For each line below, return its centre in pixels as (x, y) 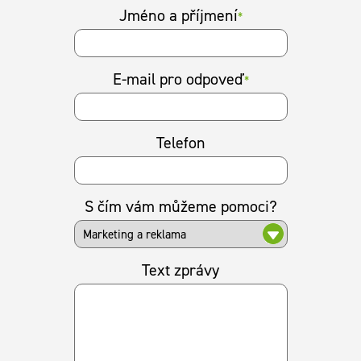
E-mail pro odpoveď (178, 79)
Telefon (180, 142)
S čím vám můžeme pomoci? (180, 206)
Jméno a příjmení (178, 15)
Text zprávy (180, 270)
